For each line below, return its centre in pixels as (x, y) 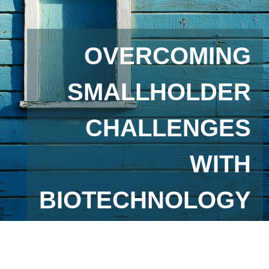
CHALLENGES (168, 128)
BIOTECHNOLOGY (145, 200)
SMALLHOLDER (159, 92)
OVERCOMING (167, 56)
